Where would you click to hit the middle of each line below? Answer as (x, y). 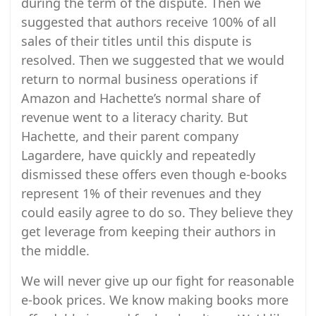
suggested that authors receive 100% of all (149, 22)
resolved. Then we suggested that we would (153, 60)
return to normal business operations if (139, 79)
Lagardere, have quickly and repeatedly (138, 155)
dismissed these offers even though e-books (154, 174)
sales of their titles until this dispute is (136, 41)
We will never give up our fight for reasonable (158, 281)
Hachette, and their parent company (130, 136)
